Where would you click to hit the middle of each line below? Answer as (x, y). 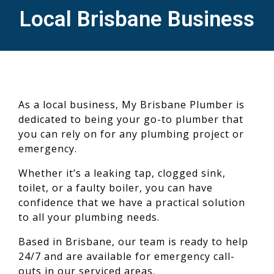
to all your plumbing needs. (89, 217)
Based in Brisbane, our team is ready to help (133, 242)
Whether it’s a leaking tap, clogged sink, (122, 173)
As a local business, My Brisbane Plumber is (131, 105)
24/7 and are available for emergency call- (127, 256)
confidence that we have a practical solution (132, 202)
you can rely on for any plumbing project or (131, 134)
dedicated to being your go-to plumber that (131, 119)
